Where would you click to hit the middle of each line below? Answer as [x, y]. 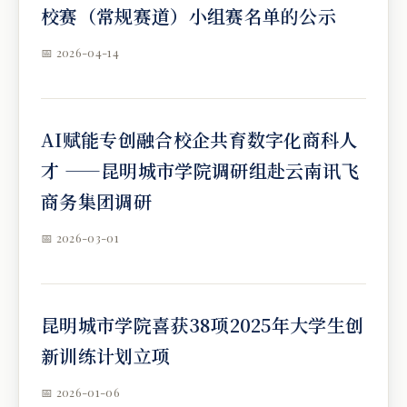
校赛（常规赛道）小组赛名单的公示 [189, 16]
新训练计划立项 [106, 356]
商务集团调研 [96, 201]
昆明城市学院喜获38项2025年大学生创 [203, 325]
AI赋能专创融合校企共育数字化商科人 [199, 139]
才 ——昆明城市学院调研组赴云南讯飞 [200, 170]
